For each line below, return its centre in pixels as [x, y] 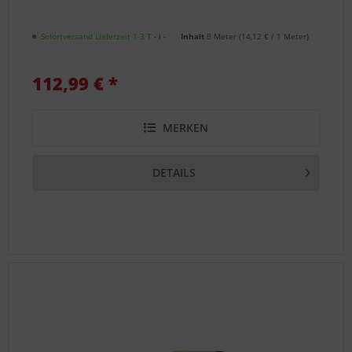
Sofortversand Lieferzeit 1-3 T [97, 37]
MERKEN [186, 128]
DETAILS [174, 173]
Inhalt [194, 37]
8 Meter [223, 37]
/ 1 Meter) [289, 37]
